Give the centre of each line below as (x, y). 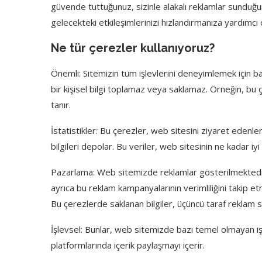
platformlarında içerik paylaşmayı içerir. (128, 245)
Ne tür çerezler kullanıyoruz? (133, 48)
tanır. (61, 105)
